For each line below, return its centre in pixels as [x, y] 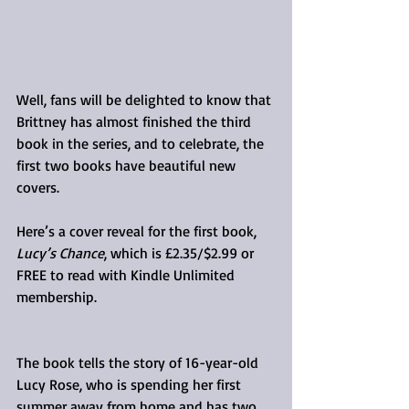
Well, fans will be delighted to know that [146, 100]
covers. [38, 188]
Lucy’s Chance [60, 253]
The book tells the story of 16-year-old [139, 363]
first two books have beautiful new [128, 166]
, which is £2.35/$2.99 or [181, 253]
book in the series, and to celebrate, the [142, 144]
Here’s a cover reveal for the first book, [138, 231]
